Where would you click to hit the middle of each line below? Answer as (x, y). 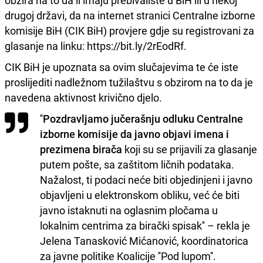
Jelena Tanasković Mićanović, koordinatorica (144, 241)
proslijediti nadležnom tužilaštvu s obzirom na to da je (129, 82)
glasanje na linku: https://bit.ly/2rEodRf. (96, 46)
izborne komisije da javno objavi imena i (134, 134)
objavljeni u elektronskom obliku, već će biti (140, 195)
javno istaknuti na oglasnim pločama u (129, 210)
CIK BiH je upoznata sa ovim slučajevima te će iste (122, 67)
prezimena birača (81, 149)
